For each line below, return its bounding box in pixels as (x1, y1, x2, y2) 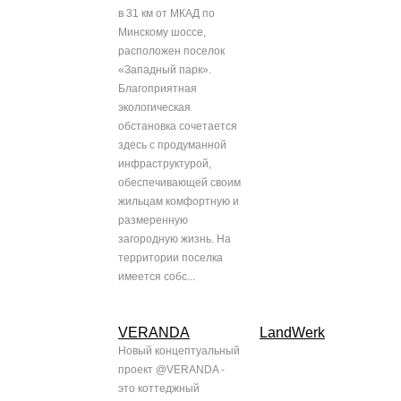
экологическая (118, 101, 191, 115)
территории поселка (118, 252, 223, 265)
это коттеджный (118, 382, 200, 396)
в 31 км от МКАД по (118, 7, 215, 21)
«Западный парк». (118, 64, 211, 77)
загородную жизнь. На (118, 233, 231, 246)
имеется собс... (118, 270, 195, 284)
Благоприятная (118, 82, 197, 96)
